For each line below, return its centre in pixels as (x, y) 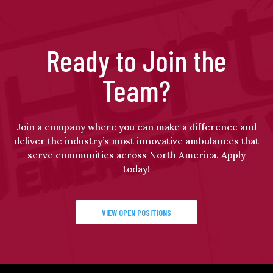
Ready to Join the (136, 60)
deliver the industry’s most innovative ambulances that (136, 141)
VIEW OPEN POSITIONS (136, 213)
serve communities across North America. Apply (136, 155)
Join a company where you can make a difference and (136, 127)
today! (136, 169)
